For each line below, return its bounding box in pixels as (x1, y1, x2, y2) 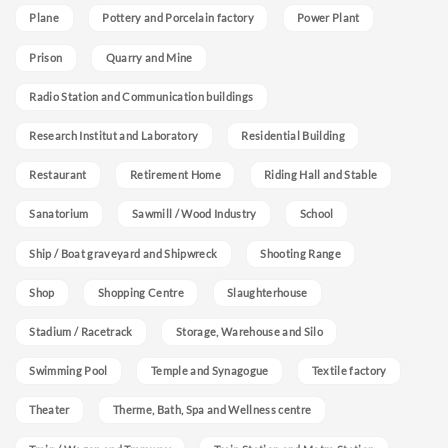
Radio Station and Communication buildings (29, 89, 254, 103)
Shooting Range (260, 246, 341, 260)
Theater (29, 403, 70, 417)
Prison (29, 50, 63, 64)
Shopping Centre (97, 285, 184, 299)
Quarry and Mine (105, 50, 193, 64)
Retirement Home (129, 168, 221, 182)
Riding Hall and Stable (263, 168, 378, 182)
